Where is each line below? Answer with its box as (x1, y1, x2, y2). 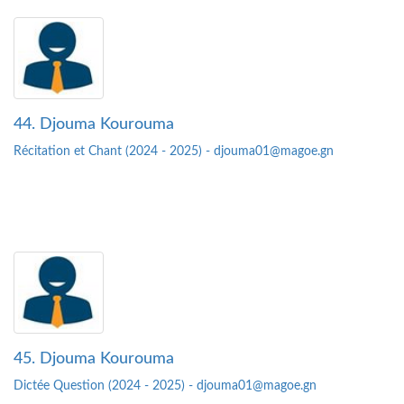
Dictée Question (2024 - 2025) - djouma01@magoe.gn (14, 380, 317, 393)
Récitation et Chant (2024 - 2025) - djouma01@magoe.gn (14, 145, 334, 159)
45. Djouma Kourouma (14, 351, 174, 368)
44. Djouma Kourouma (14, 116, 174, 133)
